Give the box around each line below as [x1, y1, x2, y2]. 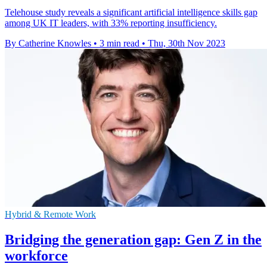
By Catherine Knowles [5, 38, 91, 49]
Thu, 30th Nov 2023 [148, 38, 225, 49]
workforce [5, 248, 68, 264]
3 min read [100, 38, 139, 49]
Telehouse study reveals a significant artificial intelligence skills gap [5, 7, 257, 18]
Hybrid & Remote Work [5, 209, 96, 220]
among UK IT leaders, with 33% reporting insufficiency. [5, 18, 217, 29]
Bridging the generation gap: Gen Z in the [5, 232, 262, 248]
